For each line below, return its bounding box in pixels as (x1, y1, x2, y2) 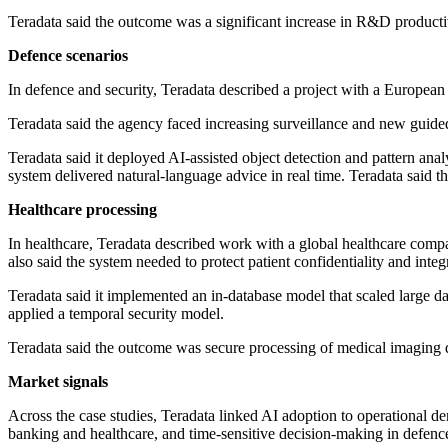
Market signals (8, 373, 108, 391)
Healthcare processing (8, 201, 157, 219)
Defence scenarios (8, 47, 128, 65)
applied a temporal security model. (8, 305, 224, 323)
